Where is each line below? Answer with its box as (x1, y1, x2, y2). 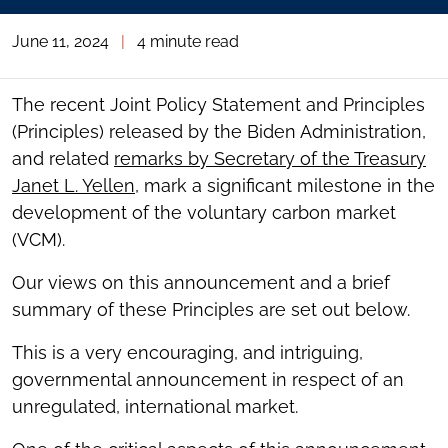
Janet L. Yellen (12, 175, 135, 196)
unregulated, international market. (12, 396, 298, 417)
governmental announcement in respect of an (12, 369, 404, 390)
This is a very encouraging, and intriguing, (12, 342, 363, 363)
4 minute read (137, 32, 239, 51)
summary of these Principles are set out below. (12, 299, 410, 320)
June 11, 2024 (12, 32, 109, 51)
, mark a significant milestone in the (135, 175, 435, 196)
